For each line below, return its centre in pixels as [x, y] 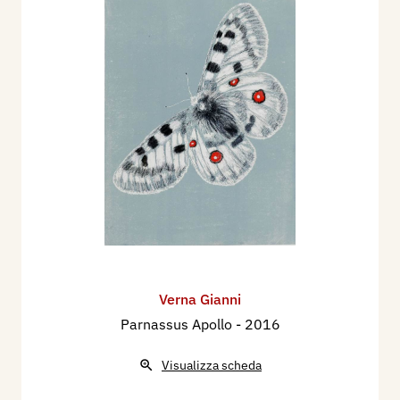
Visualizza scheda [212, 365]
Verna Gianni [200, 299]
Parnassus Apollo [178, 324]
